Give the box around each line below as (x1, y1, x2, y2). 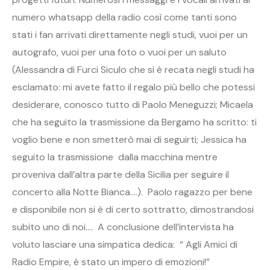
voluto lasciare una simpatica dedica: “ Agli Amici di (12, 238, 237, 251)
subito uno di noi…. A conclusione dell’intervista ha (12, 221, 234, 234)
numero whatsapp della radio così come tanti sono (12, 11, 237, 24)
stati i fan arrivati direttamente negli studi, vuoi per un (12, 28, 248, 42)
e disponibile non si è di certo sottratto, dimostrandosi (12, 203, 254, 216)
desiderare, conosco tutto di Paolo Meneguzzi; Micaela (12, 98, 253, 111)
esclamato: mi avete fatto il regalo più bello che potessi (12, 81, 255, 94)
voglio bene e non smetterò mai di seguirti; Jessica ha (12, 133, 246, 146)
